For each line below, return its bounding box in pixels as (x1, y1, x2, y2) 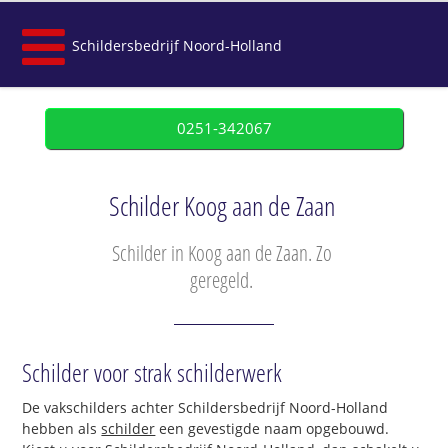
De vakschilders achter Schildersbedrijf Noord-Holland (22, 398, 389, 418)
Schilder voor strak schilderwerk (22, 355, 283, 390)
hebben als (22, 419, 102, 439)
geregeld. (190, 266, 253, 294)
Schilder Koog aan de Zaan (108, 188, 335, 224)
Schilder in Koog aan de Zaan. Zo (111, 239, 332, 267)
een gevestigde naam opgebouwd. (155, 419, 390, 439)
